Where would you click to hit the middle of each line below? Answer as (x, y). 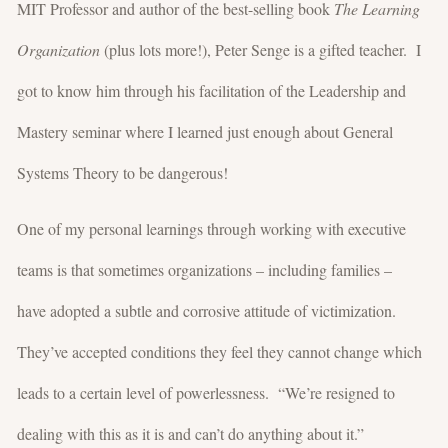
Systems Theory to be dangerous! (122, 172)
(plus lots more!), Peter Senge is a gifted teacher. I (260, 49)
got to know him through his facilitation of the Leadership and (211, 90)
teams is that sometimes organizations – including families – (204, 269)
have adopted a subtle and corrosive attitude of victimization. (209, 310)
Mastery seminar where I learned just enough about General (205, 131)
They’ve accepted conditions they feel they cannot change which (219, 351)
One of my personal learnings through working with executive (211, 228)
